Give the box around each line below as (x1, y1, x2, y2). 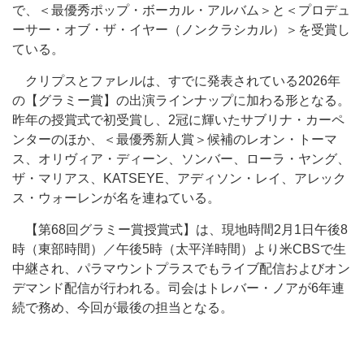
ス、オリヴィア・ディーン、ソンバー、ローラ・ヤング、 (12, 152, 350, 166)
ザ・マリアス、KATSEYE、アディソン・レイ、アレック (12, 171, 346, 185)
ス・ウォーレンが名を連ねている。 (12, 191, 220, 205)
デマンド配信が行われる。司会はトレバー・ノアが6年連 (12, 281, 344, 295)
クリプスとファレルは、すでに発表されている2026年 (12, 74, 340, 88)
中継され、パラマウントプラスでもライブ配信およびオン (12, 262, 350, 275)
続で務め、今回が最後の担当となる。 (12, 301, 233, 314)
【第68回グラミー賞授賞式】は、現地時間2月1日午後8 (12, 223, 348, 236)
